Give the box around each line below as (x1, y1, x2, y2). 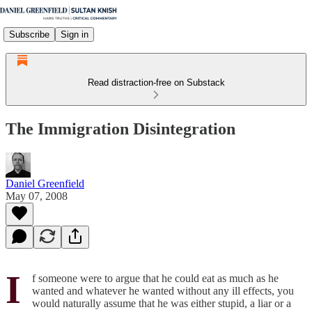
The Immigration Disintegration (6, 119, 235, 138)
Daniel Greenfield (6, 177, 84, 189)
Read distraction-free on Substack (87, 77, 225, 88)
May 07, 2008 (6, 189, 68, 202)
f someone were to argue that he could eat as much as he (32, 272, 279, 284)
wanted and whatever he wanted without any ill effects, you (32, 284, 294, 297)
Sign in (61, 29, 88, 40)
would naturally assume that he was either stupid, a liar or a (32, 297, 291, 309)
